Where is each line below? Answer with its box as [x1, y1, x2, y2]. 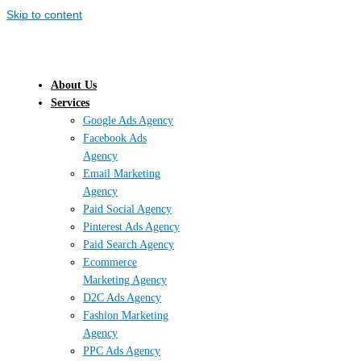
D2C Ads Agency [83, 291, 161, 304]
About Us [51, 78, 97, 91]
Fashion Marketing [83, 309, 168, 322]
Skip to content [6, 9, 82, 21]
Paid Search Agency [83, 238, 174, 251]
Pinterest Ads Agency [83, 220, 180, 233]
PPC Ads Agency [83, 344, 160, 357]
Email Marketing [83, 167, 160, 180]
